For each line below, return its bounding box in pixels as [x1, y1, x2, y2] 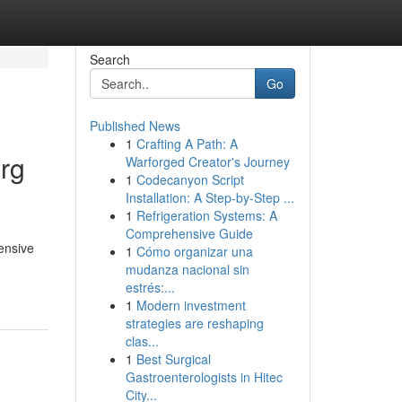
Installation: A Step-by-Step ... [125, 188, 294, 206]
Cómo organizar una [135, 242, 253, 260]
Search [89, 50, 130, 68]
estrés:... [125, 278, 175, 296]
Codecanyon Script [135, 170, 244, 188]
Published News [89, 117, 180, 135]
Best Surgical [135, 350, 211, 368]
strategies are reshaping [125, 314, 264, 332]
